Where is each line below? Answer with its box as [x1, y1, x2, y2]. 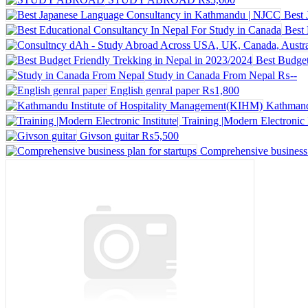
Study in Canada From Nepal [148, 69, 275, 81]
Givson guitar [80, 129, 139, 142]
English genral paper [110, 84, 199, 96]
